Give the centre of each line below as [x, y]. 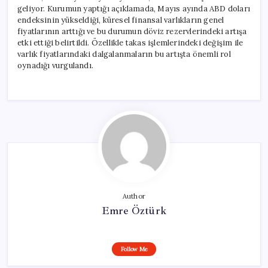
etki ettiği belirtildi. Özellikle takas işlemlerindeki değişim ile [130, 42]
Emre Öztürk [134, 210]
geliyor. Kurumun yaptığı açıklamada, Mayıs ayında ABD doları [134, 8]
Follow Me [134, 249]
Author [134, 196]
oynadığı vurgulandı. [55, 65]
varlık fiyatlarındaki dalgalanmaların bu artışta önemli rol [124, 54]
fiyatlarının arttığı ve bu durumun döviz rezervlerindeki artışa [132, 31]
